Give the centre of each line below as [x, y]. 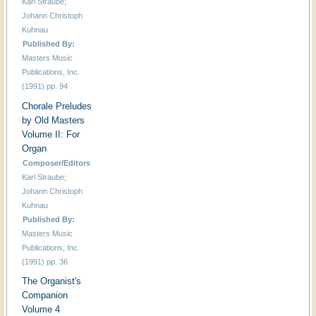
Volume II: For [50, 134]
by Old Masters [53, 120]
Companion [44, 296]
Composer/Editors [57, 163]
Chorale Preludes [56, 106]
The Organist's [51, 281]
